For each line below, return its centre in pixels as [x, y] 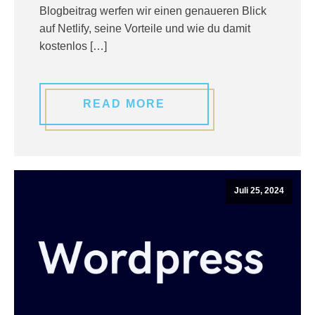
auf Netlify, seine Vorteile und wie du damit [145, 28]
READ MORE [124, 104]
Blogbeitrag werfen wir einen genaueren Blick [153, 11]
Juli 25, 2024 [259, 191]
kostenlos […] [73, 46]
